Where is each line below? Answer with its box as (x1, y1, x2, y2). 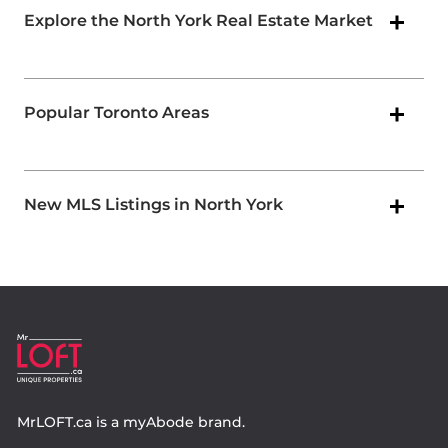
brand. (194, 413, 245, 432)
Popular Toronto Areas (24, 103, 209, 123)
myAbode (123, 413, 194, 432)
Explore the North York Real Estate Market (24, 11, 373, 31)
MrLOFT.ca (17, 413, 92, 432)
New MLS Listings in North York (24, 195, 283, 215)
